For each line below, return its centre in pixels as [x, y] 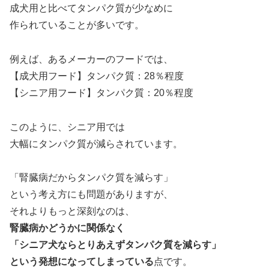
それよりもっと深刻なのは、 [72, 211]
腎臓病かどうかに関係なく [67, 228]
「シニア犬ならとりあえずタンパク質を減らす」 [115, 245]
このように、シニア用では [67, 127]
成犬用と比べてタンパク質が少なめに [91, 8]
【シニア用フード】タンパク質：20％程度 [101, 92]
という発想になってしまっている [82, 262]
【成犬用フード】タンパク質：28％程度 [97, 76]
